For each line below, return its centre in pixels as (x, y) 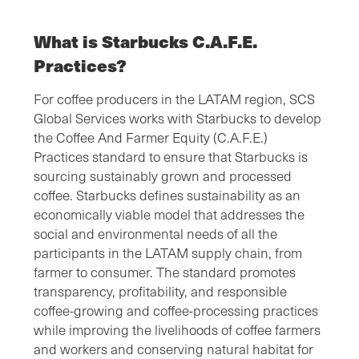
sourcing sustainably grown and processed (163, 175)
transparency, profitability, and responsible (160, 291)
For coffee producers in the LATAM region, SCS (174, 99)
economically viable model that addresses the (169, 214)
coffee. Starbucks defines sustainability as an (167, 195)
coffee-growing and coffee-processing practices (176, 310)
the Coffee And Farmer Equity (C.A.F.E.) (151, 137)
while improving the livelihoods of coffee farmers (177, 329)
